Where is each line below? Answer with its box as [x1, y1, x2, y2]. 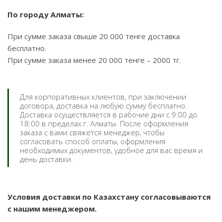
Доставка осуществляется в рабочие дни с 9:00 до [20, 110, 197, 119]
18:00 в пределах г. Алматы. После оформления [20, 118, 188, 128]
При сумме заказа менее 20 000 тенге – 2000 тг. [7, 55, 181, 65]
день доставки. [20, 154, 73, 164]
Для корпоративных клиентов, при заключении [20, 92, 186, 102]
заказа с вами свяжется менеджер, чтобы [20, 127, 165, 137]
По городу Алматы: [7, 9, 84, 19]
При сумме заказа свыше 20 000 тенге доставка [7, 31, 180, 41]
